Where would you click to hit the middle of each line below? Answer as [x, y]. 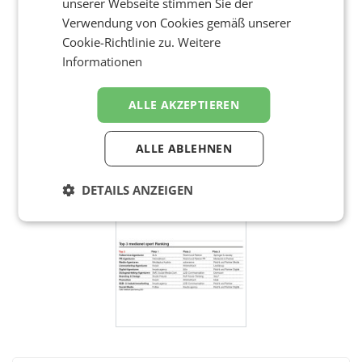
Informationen [103, 61]
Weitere [200, 42]
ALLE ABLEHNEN [184, 148]
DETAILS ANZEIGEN [138, 190]
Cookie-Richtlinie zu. [120, 42]
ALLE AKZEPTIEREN [184, 105]
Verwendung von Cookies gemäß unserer [177, 23]
